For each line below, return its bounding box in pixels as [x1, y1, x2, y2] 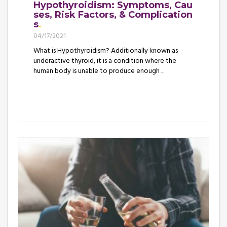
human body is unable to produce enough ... [33, 65, 164, 77]
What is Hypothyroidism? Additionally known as [33, 45, 178, 57]
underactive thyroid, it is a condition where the [33, 55, 176, 67]
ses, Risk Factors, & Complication [33, 9, 193, 20]
